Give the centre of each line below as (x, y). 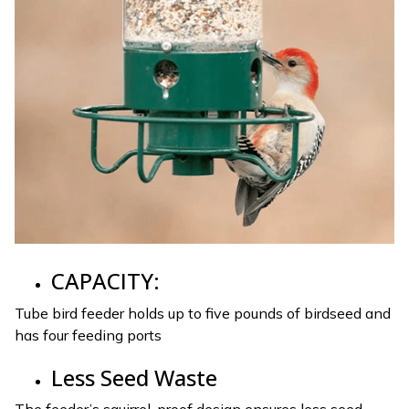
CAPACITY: (105, 281)
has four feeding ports (88, 335)
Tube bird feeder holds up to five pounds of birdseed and (203, 313)
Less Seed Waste (134, 377)
